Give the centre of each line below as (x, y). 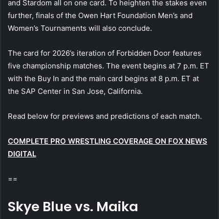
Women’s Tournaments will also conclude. (80, 28)
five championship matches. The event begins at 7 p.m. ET (109, 66)
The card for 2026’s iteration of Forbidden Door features (105, 53)
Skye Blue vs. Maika (73, 206)
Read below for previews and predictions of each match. (105, 116)
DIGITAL (22, 153)
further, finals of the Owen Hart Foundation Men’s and (100, 15)
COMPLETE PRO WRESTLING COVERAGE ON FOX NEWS (108, 141)
